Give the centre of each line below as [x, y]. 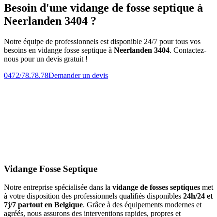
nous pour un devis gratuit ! [46, 59]
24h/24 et [198, 196]
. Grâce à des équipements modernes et [142, 205]
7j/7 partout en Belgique [43, 205]
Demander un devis [78, 75]
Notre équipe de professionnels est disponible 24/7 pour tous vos [102, 41]
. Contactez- [188, 50]
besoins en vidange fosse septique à [59, 50]
